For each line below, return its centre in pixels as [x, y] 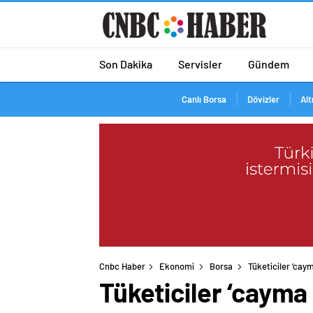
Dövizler [263, 99]
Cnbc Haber [122, 267]
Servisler [200, 64]
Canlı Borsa [204, 99]
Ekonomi [177, 267]
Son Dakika [126, 64]
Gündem [269, 64]
